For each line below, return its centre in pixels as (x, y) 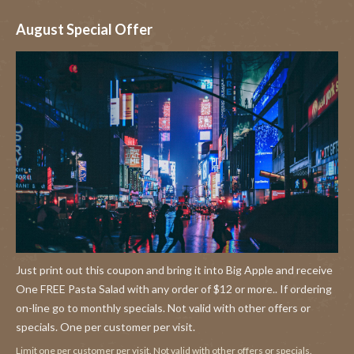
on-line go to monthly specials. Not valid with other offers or (163, 307)
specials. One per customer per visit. (105, 326)
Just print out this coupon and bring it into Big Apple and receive (174, 269)
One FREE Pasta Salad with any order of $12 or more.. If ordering (174, 288)
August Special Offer (84, 29)
